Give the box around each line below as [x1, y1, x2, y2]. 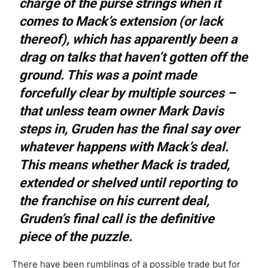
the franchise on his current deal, [19, 193, 210, 208]
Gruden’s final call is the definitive [19, 211, 215, 226]
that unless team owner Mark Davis [19, 103, 224, 118]
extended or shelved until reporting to [19, 175, 237, 190]
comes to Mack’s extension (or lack [19, 13, 224, 29]
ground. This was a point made [19, 67, 197, 83]
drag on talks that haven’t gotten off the [19, 49, 248, 65]
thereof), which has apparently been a [19, 31, 238, 47]
